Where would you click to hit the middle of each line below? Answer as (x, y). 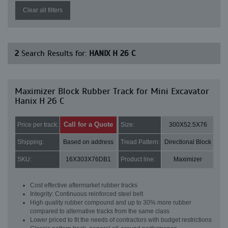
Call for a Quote (88, 124)
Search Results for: (54, 53)
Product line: (138, 159)
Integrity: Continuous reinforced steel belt (87, 194)
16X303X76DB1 (88, 159)
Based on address (88, 142)
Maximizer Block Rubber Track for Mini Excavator (112, 91)
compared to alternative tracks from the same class (100, 211)
